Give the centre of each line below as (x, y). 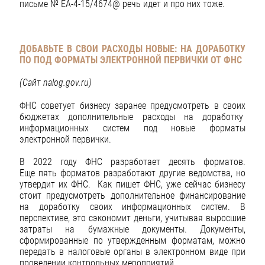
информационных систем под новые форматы (132, 128)
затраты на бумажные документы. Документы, (132, 229)
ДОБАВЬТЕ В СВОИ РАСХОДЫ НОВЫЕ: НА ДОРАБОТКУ (132, 49)
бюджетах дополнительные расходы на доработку (132, 117)
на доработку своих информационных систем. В (132, 206)
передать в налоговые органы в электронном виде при (132, 251)
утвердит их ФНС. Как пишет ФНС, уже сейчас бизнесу (132, 184)
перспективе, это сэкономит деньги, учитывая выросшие (132, 218)
